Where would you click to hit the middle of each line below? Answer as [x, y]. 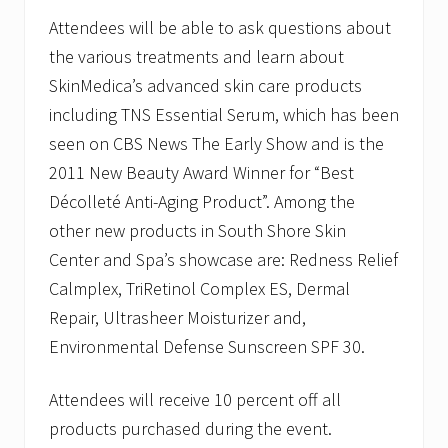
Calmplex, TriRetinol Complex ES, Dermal [199, 289]
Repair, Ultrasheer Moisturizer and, [177, 318]
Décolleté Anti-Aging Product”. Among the [202, 202]
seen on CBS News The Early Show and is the [216, 144]
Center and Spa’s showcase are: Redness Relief [223, 260]
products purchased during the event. [190, 429]
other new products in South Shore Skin [197, 231]
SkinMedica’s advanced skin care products [205, 86]
